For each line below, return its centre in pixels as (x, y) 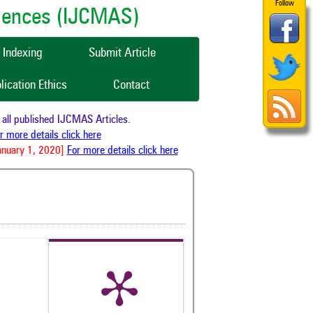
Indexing (23, 53)
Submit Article (122, 53)
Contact (131, 85)
